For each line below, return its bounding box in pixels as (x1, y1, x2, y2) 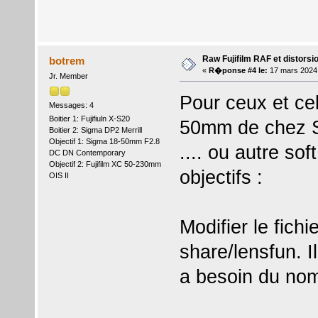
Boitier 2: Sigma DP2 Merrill (48, 125, 142, 134)
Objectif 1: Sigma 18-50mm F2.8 (48, 136, 160, 146)
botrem (49, 54, 85, 67)
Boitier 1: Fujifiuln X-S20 (48, 114, 130, 123)
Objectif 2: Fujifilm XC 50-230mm (48, 159, 161, 168)
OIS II (48, 170, 69, 180)
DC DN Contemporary (48, 148, 126, 157)
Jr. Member (48, 72, 88, 81)
